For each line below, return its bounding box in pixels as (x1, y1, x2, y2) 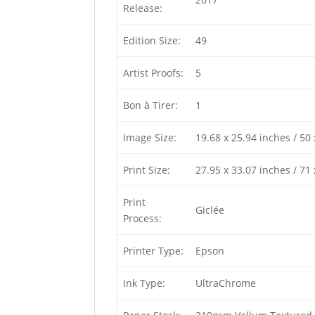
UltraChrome (195, 276, 256, 290)
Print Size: (122, 163, 170, 176)
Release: (122, 1, 162, 15)
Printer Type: (122, 244, 184, 257)
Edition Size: (122, 34, 181, 47)
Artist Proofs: (122, 66, 184, 79)
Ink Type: (122, 276, 165, 290)
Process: (122, 212, 162, 225)
